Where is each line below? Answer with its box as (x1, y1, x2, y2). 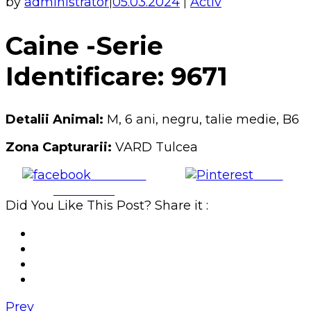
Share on (90, 167, 146, 183)
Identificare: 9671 (6, 60, 228, 92)
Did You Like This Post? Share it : (6, 198, 208, 214)
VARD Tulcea (115, 140, 198, 155)
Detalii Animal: (6, 112, 103, 128)
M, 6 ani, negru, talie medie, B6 (103, 112, 299, 128)
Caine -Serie (6, 30, 163, 61)
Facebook (53, 183, 115, 199)
